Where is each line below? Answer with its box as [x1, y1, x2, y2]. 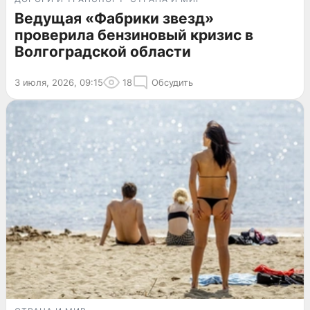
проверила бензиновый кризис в [15, 26, 253, 44]
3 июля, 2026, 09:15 [15, 76, 103, 88]
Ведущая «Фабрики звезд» [15, 9, 214, 27]
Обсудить [152, 76, 193, 88]
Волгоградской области [15, 42, 191, 60]
